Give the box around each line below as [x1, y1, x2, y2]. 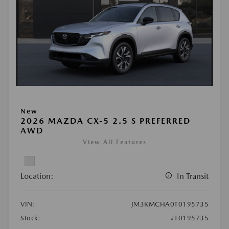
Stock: [20, 214, 40, 222]
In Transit [177, 171, 209, 181]
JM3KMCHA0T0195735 [131, 200, 209, 209]
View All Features [82, 139, 147, 146]
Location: [20, 171, 54, 181]
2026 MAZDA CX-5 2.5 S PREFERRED [20, 116, 191, 126]
